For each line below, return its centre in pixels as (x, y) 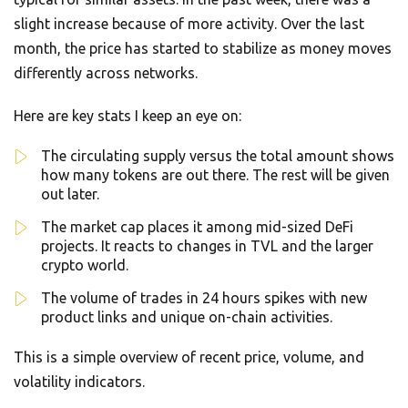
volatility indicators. (79, 381)
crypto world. (85, 265)
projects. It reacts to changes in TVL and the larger (207, 245)
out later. (70, 194)
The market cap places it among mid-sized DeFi (197, 226)
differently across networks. (106, 72)
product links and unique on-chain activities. (187, 316)
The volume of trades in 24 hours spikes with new (204, 297)
